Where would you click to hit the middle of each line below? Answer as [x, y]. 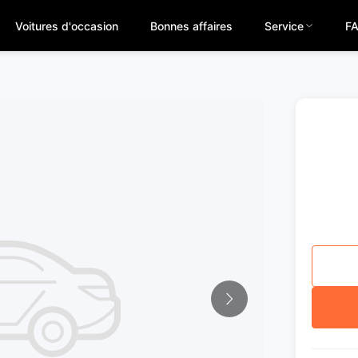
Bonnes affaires [191, 26]
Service [284, 26]
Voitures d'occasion [66, 26]
